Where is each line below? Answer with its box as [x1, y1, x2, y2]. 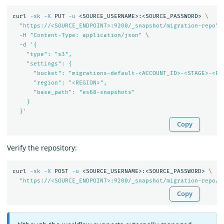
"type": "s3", [12, 50, 72, 57]
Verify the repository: [7, 143, 77, 153]
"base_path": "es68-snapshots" [12, 88, 135, 95]
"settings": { [12, 60, 72, 67]
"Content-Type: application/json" [29, 31, 142, 38]
